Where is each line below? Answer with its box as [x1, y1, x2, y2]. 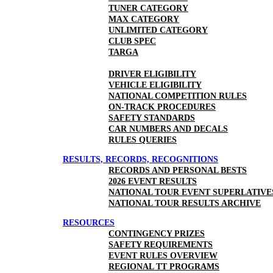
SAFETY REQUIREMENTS [108, 240, 213, 249]
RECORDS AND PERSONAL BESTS [108, 166, 247, 175]
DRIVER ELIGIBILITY [108, 69, 196, 79]
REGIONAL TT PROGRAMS [108, 262, 219, 271]
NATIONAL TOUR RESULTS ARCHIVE [108, 199, 261, 208]
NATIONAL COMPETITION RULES [108, 91, 247, 101]
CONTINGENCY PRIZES [108, 229, 205, 238]
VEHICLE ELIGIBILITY [108, 80, 202, 90]
